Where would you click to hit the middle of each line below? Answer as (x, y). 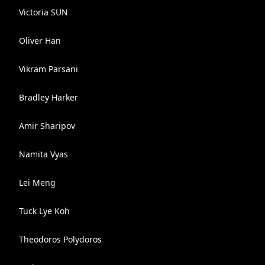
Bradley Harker (49, 97)
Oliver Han (40, 41)
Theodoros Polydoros (60, 239)
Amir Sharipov (47, 126)
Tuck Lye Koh (44, 211)
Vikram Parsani (49, 69)
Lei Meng (37, 182)
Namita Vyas (43, 154)
